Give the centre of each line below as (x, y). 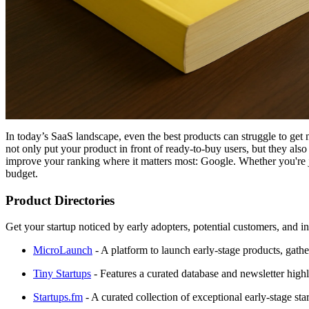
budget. (22, 173)
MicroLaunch (63, 250)
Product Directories (60, 200)
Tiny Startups (62, 274)
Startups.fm (58, 297)
